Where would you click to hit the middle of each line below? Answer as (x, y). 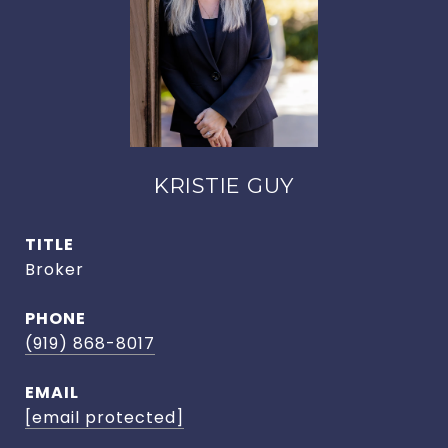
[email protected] (104, 417)
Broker (54, 269)
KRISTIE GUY (224, 185)
